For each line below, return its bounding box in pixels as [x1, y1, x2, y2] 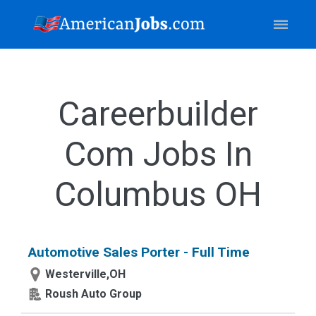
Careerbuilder [58, 94, 258, 134]
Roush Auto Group [45, 287, 142, 300]
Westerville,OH [45, 267, 126, 281]
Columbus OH [54, 174, 262, 214]
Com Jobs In [63, 134, 253, 174]
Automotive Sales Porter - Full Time [28, 244, 250, 260]
